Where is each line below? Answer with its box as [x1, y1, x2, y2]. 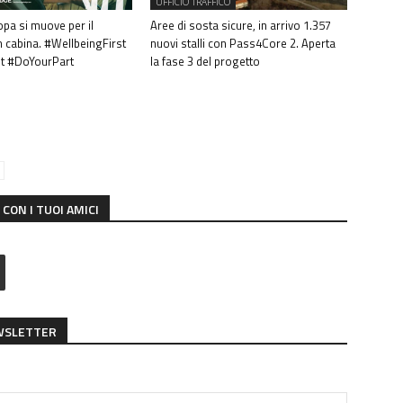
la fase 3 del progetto [150, 52, 261, 71]
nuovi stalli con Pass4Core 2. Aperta [150, 34, 336, 53]
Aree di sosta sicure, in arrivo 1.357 [150, 16, 332, 35]
